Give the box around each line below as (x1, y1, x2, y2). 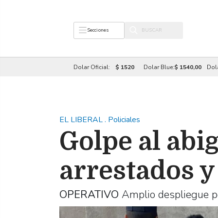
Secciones (87, 27, 109, 34)
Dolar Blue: (143, 63, 174, 71)
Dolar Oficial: (73, 63, 111, 71)
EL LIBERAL (59, 114, 105, 125)
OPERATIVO (59, 187, 119, 202)
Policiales (108, 114, 140, 125)
